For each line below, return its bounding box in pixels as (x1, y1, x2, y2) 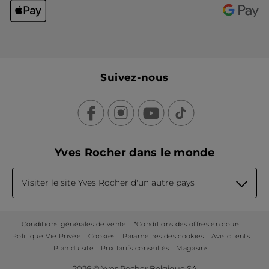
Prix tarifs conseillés (100, 244, 169, 253)
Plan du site (53, 244, 94, 253)
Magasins (176, 244, 209, 253)
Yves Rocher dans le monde (54, 146, 215, 160)
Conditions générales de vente (21, 220, 127, 229)
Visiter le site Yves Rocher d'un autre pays (22, 177, 195, 189)
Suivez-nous (100, 71, 169, 84)
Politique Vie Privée (12, 232, 81, 241)
